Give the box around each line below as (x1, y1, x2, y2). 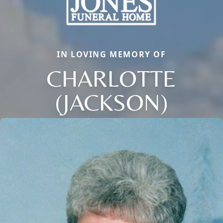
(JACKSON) (55, 88, 168, 116)
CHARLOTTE (47, 64, 176, 93)
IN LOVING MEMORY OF (57, 49, 166, 60)
